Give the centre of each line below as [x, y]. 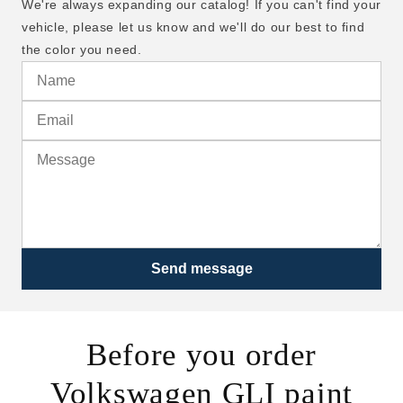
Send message [201, 269]
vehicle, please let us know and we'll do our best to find [193, 27]
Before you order [201, 355]
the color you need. [82, 50]
